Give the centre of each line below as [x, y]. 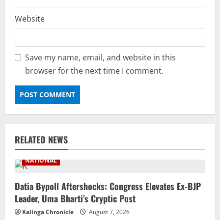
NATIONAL [41, 160]
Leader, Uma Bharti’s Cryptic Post [75, 198]
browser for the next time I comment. [94, 70]
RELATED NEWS [41, 139]
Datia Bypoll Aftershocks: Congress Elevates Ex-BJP [108, 186]
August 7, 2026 [109, 212]
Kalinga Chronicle [48, 212]
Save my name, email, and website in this [100, 57]
